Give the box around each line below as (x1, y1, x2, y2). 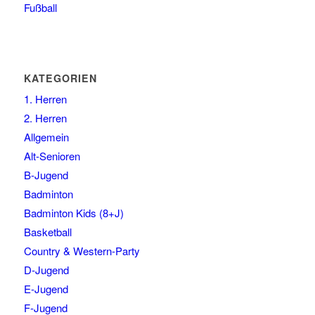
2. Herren (23, 110, 67, 126)
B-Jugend (23, 167, 68, 183)
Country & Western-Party (23, 243, 140, 259)
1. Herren (23, 91, 67, 107)
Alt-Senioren (23, 148, 80, 164)
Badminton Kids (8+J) (23, 205, 124, 221)
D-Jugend (23, 262, 69, 278)
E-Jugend (23, 281, 68, 297)
